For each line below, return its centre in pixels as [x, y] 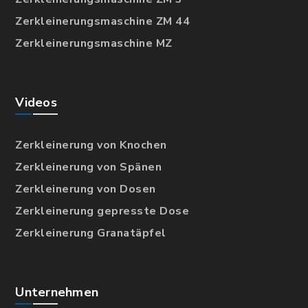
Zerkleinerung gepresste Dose [102, 211]
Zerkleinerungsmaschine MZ [94, 44]
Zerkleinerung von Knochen [91, 145]
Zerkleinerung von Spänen [89, 167]
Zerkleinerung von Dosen [86, 189]
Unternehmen [57, 293]
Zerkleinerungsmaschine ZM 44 [103, 22]
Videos [36, 103]
